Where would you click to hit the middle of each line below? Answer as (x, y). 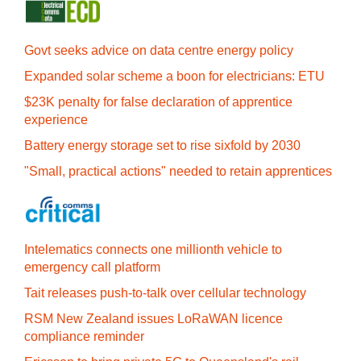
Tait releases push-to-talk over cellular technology (165, 293)
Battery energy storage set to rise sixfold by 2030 (162, 145)
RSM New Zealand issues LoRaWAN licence (154, 319)
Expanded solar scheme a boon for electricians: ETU (174, 76)
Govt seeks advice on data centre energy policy (159, 50)
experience (56, 120)
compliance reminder (84, 336)
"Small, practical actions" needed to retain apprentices (178, 171)
